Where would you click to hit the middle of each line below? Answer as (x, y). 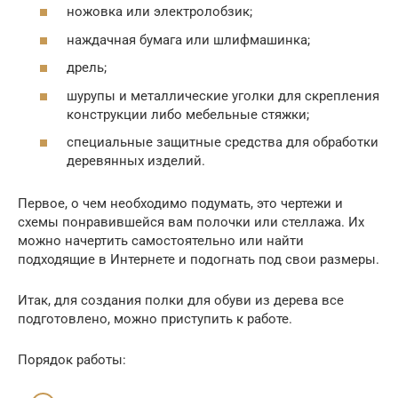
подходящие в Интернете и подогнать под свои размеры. (199, 260)
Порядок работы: (72, 360)
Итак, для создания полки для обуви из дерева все (181, 301)
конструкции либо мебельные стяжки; (188, 114)
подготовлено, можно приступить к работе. (155, 319)
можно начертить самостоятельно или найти (161, 241)
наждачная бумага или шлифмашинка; (188, 40)
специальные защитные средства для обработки (223, 143)
